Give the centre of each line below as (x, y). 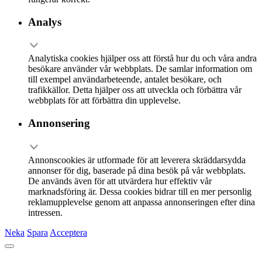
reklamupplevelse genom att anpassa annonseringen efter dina (142, 202)
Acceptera (68, 232)
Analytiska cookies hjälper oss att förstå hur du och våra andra (142, 58)
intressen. (45, 212)
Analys (45, 22)
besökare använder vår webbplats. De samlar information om (140, 69)
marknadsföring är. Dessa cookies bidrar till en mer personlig (140, 191)
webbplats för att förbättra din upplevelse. (104, 101)
